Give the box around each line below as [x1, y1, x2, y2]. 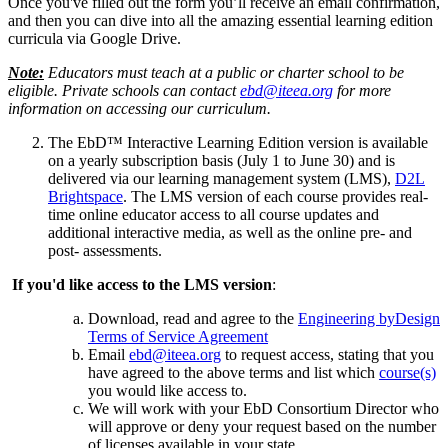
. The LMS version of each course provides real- [123, 188, 428, 206]
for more [333, 82, 391, 100]
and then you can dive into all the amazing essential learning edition [8, 12, 433, 30]
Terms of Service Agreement [88, 328, 268, 346]
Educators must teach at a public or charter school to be [44, 64, 404, 82]
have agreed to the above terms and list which [88, 364, 379, 382]
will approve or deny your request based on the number [88, 418, 436, 436]
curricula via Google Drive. [8, 30, 181, 48]
